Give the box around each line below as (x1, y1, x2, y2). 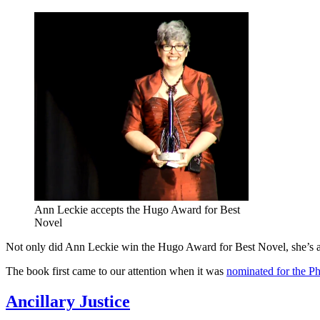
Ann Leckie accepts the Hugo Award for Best (34, 203, 240, 216)
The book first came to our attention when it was (6, 264, 226, 277)
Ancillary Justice (6, 291, 130, 311)
